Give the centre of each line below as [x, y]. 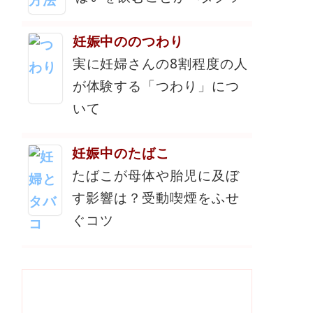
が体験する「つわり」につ [156, 86]
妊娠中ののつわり [128, 41]
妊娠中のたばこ [121, 153]
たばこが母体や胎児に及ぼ [155, 175]
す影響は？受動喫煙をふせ [155, 198]
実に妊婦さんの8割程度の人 [160, 64]
